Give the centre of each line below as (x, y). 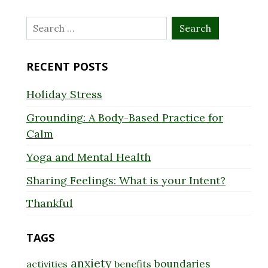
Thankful (50, 203)
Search (44, 24)
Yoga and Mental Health (89, 157)
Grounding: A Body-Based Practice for (125, 118)
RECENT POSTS (67, 66)
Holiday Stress (64, 95)
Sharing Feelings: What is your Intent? (126, 180)
